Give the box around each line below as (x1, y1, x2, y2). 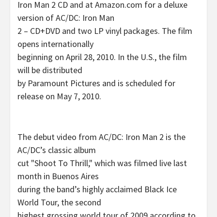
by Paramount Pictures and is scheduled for (17, 77, 175, 89)
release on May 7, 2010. (17, 90, 101, 102)
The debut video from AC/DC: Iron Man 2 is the (17, 131, 186, 142)
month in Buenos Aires (17, 170, 99, 182)
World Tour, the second (17, 196, 101, 208)
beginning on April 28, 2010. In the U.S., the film (17, 51, 187, 62)
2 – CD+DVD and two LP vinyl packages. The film (17, 25, 192, 36)
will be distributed (17, 64, 82, 76)
